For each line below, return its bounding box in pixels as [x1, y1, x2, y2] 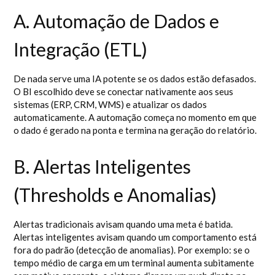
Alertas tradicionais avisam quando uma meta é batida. [14, 219, 233, 230]
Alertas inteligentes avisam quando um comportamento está [14, 231, 257, 242]
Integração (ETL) [14, 38, 148, 60]
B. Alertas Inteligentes [14, 155, 192, 177]
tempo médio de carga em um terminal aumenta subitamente [14, 257, 255, 268]
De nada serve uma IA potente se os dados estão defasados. [14, 73, 257, 84]
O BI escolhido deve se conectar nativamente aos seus [14, 86, 234, 97]
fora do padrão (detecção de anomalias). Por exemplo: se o [14, 244, 250, 255]
